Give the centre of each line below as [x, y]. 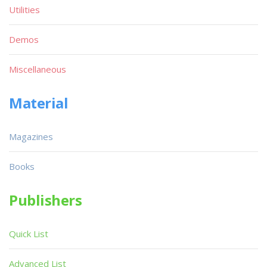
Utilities [24, 9]
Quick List [29, 233]
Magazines [31, 136]
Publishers [46, 200]
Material [39, 103]
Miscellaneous [38, 69]
